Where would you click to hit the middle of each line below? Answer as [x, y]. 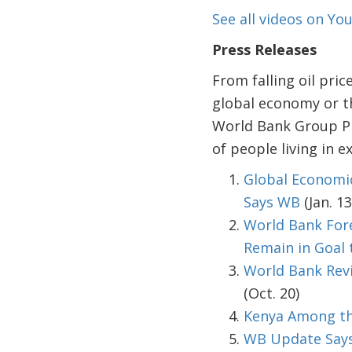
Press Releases [264, 49]
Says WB [271, 202]
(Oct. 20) [271, 293]
